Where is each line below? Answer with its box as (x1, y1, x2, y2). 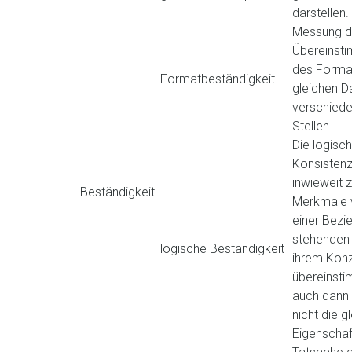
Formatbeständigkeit (160, 71, 275, 86)
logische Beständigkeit (160, 241, 284, 256)
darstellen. (292, 5, 349, 20)
